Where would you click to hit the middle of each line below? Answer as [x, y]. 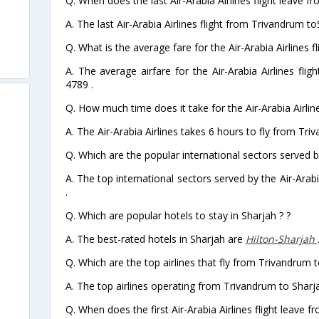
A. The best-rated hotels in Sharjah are [155, 239]
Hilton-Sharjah [281, 239]
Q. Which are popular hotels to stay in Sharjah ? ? [178, 215]
